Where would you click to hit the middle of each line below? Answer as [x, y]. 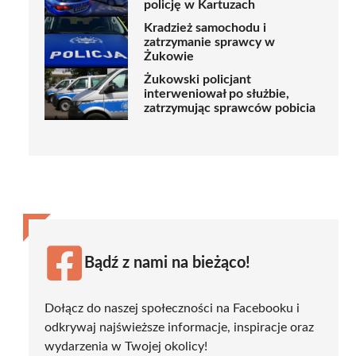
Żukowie [169, 57]
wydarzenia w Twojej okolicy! [126, 346]
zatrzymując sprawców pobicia [230, 108]
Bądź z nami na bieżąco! [167, 263]
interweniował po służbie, [217, 94]
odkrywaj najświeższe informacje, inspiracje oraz [179, 327]
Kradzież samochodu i [205, 28]
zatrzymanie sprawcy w [209, 43]
